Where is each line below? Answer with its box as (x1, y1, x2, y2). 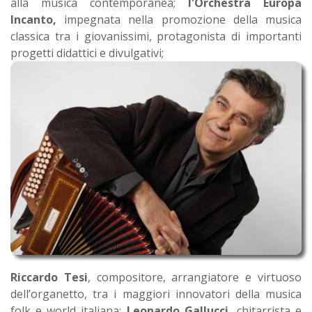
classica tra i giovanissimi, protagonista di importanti (10, 29, 302, 45)
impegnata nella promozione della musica (56, 12, 302, 28)
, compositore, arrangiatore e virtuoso (87, 270, 302, 286)
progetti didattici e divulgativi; (10, 45, 164, 61)
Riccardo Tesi (10, 270, 88, 286)
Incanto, (10, 12, 56, 28)
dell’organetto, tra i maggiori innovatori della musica (10, 286, 302, 302)
